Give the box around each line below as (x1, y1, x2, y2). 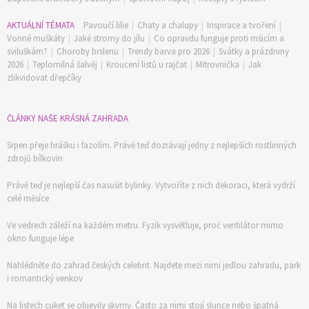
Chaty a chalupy (137, 19, 198, 31)
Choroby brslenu (57, 45, 119, 57)
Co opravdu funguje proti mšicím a (154, 32, 284, 44)
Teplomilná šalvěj (32, 58, 97, 70)
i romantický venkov (7, 272, 83, 284)
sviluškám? (7, 45, 48, 57)
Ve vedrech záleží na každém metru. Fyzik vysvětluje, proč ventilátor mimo (7, 219, 283, 231)
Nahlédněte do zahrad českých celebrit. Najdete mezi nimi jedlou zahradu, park (7, 259, 301, 271)
